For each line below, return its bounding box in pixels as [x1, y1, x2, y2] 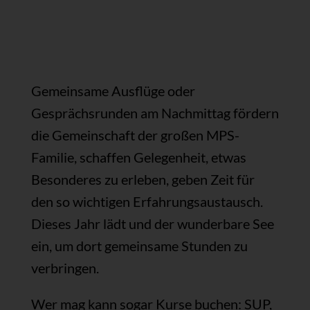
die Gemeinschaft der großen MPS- [30, 126, 239, 143]
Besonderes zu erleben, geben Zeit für [30, 170, 255, 188]
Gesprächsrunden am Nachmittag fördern [30, 104, 279, 121]
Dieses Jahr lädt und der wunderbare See [30, 215, 274, 232]
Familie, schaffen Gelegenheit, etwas [30, 148, 246, 165]
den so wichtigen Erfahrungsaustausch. [30, 192, 263, 210]
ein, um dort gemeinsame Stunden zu [30, 237, 248, 254]
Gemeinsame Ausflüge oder [30, 82, 195, 99]
